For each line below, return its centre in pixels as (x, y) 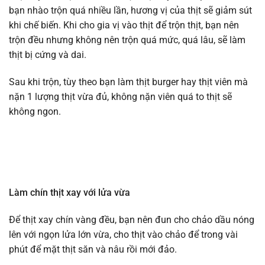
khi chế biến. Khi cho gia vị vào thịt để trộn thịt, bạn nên (124, 25)
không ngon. (35, 112)
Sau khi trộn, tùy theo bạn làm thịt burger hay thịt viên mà (128, 82)
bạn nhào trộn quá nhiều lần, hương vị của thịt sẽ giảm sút (130, 11)
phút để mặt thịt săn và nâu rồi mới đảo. (93, 250)
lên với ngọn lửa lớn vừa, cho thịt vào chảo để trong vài (123, 235)
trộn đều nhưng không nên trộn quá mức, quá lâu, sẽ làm (127, 40)
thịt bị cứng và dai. (48, 55)
